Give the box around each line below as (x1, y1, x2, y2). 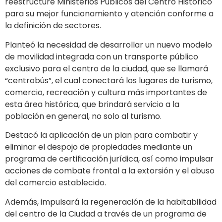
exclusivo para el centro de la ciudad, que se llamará (5, 62, 208, 74)
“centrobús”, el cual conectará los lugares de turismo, (5, 74, 213, 86)
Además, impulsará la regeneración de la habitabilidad (5, 196, 217, 208)
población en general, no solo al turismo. (5, 110, 162, 122)
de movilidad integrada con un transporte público (5, 51, 198, 62)
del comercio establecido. (5, 177, 106, 189)
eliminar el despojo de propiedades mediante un (5, 141, 192, 153)
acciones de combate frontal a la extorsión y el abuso (5, 165, 215, 177)
